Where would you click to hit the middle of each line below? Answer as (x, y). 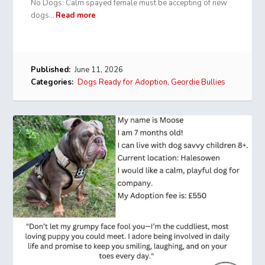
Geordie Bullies (198, 83)
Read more (76, 16)
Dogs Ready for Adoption (123, 83)
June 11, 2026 (98, 70)
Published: (51, 70)
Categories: (52, 83)
